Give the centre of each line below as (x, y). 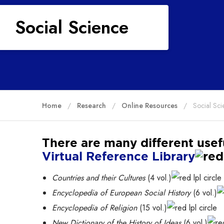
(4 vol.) (158, 178)
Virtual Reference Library (118, 156)
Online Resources (149, 105)
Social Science (72, 27)
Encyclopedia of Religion (94, 208)
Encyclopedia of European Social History (121, 193)
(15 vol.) (152, 208)
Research (91, 105)
